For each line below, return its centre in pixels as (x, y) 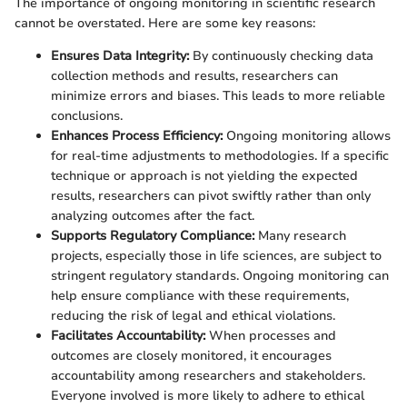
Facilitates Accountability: (128, 335)
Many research (300, 235)
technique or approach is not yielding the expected (204, 175)
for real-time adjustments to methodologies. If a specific (220, 155)
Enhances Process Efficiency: (137, 135)
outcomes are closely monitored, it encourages (191, 355)
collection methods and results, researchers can (194, 75)
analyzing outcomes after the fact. (153, 215)
